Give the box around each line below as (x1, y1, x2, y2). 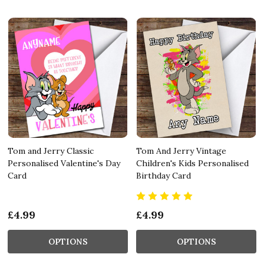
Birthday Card (136, 170, 191, 181)
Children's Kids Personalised (136, 157, 249, 169)
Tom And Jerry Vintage (136, 145, 226, 156)
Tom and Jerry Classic (8, 145, 94, 156)
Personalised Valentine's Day (8, 157, 120, 169)
